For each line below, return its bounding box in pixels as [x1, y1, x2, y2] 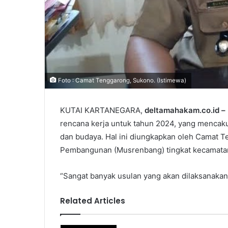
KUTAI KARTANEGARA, [60, 105, 142, 116]
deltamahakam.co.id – [142, 105, 225, 116]
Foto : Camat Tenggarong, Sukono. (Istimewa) [56, 77, 186, 84]
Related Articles [60, 195, 125, 207]
